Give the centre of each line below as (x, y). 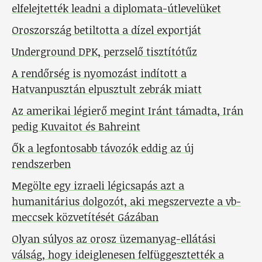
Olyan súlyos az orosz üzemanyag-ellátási (114, 238)
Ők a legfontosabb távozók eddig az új (103, 148)
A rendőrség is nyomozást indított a (99, 73)
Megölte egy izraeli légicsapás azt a (98, 185)
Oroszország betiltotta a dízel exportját (106, 30)
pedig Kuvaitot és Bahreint (76, 126)
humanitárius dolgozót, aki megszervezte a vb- (126, 201)
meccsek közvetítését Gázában (85, 217)
